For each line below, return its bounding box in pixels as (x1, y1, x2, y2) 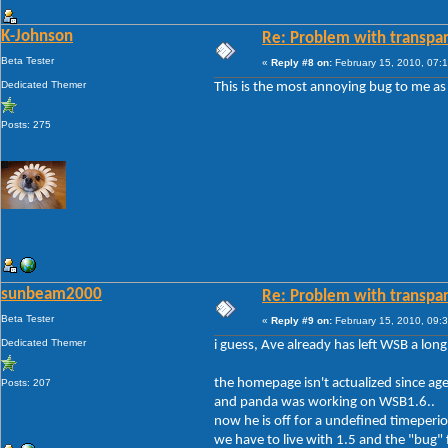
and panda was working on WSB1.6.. (214, 394, 435, 410)
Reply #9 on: (271, 314, 332, 326)
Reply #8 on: (271, 56, 332, 68)
